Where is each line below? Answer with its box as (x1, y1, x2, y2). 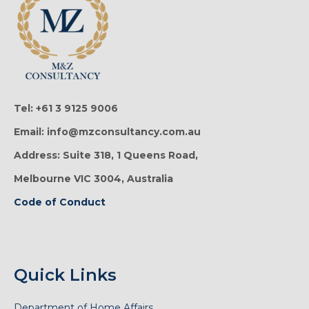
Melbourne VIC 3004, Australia (14, 172, 173, 185)
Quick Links (14, 264, 117, 285)
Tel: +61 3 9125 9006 (14, 101, 118, 114)
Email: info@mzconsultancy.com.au (14, 125, 201, 138)
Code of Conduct (14, 195, 106, 208)
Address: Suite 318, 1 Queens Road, (14, 148, 198, 161)
